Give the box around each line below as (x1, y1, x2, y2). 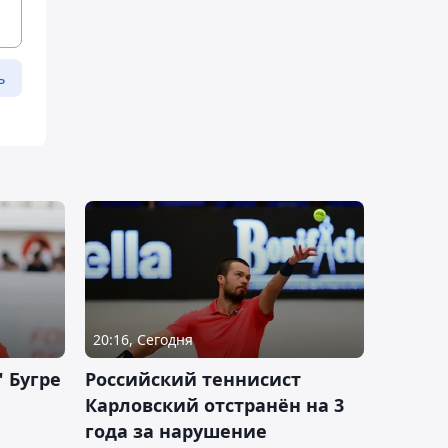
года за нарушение (85, 419, 267, 444)
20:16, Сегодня (93, 330, 193, 350)
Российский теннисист (85, 367, 301, 392)
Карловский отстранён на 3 (85, 393, 344, 418)
